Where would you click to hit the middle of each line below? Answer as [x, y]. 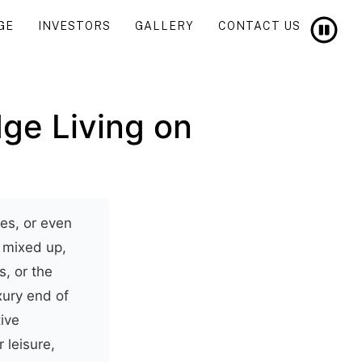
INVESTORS [74, 26]
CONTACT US [259, 26]
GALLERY [164, 26]
